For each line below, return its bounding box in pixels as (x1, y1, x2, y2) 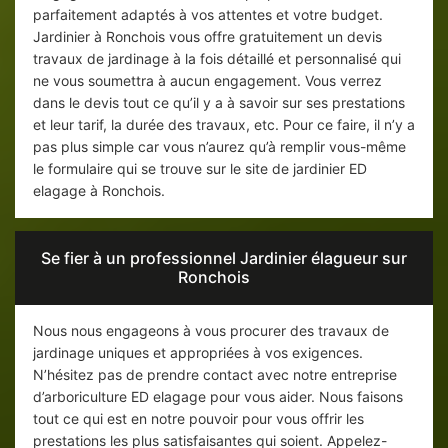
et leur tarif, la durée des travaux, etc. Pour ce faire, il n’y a (33, 116, 415, 134)
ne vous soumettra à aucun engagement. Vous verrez (33, 72, 382, 90)
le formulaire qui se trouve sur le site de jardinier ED (33, 160, 367, 178)
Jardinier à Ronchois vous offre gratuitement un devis (33, 28, 382, 46)
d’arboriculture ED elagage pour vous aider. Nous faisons (33, 388, 403, 406)
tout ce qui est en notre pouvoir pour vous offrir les (33, 410, 364, 428)
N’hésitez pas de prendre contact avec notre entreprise (33, 366, 397, 384)
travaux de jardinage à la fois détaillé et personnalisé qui (33, 50, 401, 68)
